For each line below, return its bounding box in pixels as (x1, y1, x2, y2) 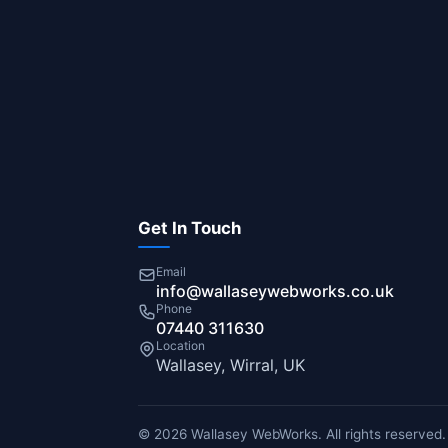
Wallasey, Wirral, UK (156, 355, 305, 375)
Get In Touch (138, 218, 241, 238)
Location (156, 338, 205, 353)
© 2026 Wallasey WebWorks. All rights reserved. (138, 426, 446, 442)
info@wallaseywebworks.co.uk (156, 281, 394, 301)
